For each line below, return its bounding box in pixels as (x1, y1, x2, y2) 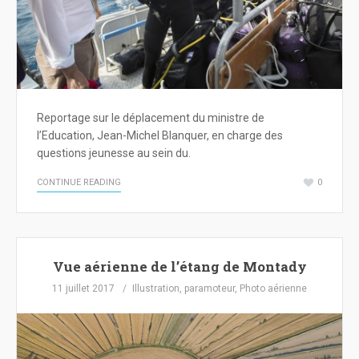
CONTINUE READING (37, 177, 121, 188)
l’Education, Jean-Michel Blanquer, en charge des (37, 129, 283, 143)
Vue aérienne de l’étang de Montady (52, 257, 307, 276)
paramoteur (184, 283, 235, 294)
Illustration (132, 283, 179, 294)
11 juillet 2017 (52, 283, 115, 294)
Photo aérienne (240, 283, 307, 294)
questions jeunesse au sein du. (37, 147, 191, 160)
